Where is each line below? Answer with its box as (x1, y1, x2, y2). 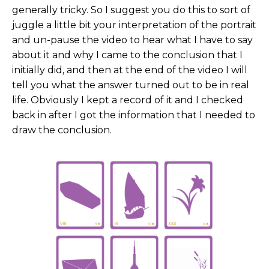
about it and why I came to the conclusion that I (12, 49, 243, 61)
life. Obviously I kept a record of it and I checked (12, 94, 243, 106)
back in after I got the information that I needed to (12, 109, 255, 121)
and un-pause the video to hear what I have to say (12, 34, 253, 46)
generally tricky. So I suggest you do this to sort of (12, 4, 250, 16)
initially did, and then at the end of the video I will (12, 64, 247, 76)
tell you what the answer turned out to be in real (12, 79, 249, 91)
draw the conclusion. (12, 124, 112, 136)
